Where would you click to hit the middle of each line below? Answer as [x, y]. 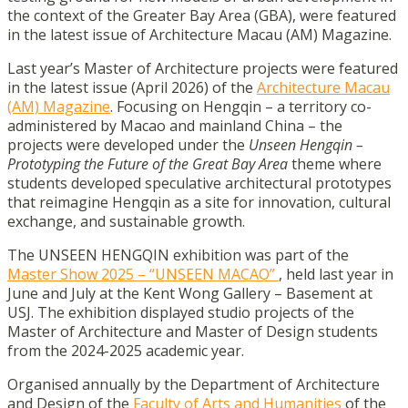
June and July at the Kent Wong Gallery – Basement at [190, 293]
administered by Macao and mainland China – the [175, 126]
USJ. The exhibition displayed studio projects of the [181, 312]
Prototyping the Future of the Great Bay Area [148, 164]
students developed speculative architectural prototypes [199, 183]
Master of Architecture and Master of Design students [193, 331]
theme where [335, 164]
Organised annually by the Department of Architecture [194, 384]
